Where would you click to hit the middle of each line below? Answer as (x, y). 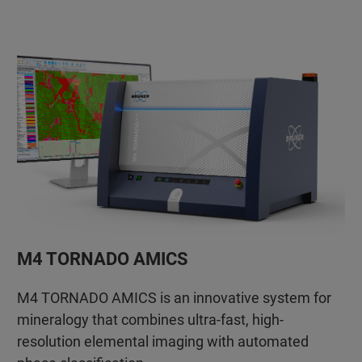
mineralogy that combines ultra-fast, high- (150, 319)
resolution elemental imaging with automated (162, 341)
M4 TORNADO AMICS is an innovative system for (174, 297)
